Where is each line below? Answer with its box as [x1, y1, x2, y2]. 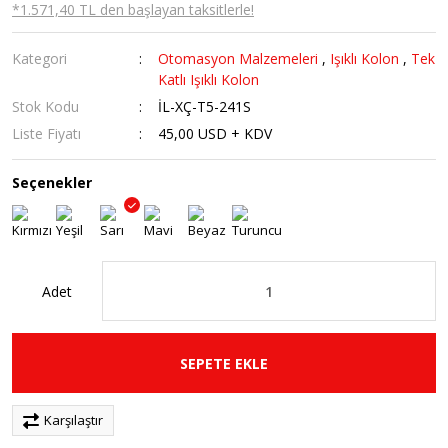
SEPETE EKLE [180, 353, 268, 373]
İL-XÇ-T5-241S [158, 97, 252, 116]
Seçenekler [12, 173, 92, 192]
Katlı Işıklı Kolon [158, 70, 260, 89]
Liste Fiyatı [12, 124, 81, 143]
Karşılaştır [44, 411, 103, 429]
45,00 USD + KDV [158, 124, 273, 143]
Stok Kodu [12, 97, 79, 116]
